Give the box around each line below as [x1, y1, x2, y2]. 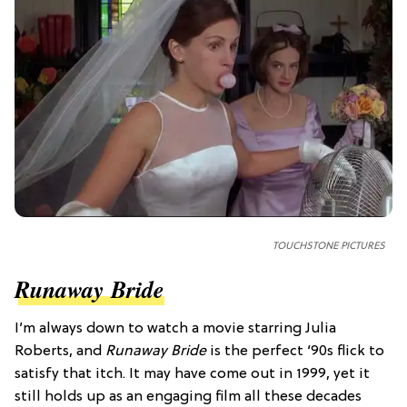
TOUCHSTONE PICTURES [273, 241, 385, 253]
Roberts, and [15, 343, 105, 361]
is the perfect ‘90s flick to [206, 343, 384, 361]
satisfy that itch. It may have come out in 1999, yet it [15, 366, 370, 383]
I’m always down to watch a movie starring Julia [15, 321, 336, 338]
